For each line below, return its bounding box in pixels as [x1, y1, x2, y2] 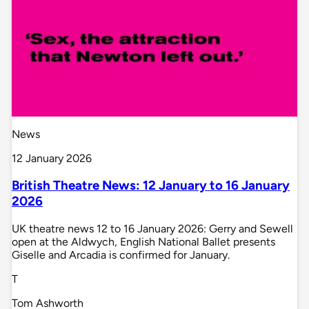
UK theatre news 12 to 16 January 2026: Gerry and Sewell [12, 222, 293, 236]
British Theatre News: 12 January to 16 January [12, 177, 290, 194]
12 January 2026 [12, 151, 92, 165]
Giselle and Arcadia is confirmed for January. [12, 248, 230, 262]
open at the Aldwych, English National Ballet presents [12, 235, 275, 249]
